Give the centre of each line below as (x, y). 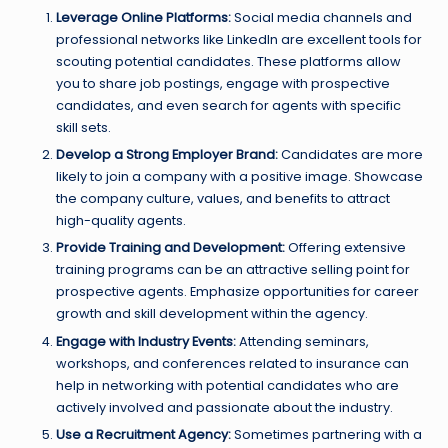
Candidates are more (350, 155)
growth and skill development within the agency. (212, 314)
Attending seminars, (302, 341)
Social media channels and (321, 18)
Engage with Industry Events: (146, 341)
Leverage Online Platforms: (143, 18)
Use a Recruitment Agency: (143, 434)
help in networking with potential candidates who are (227, 385)
